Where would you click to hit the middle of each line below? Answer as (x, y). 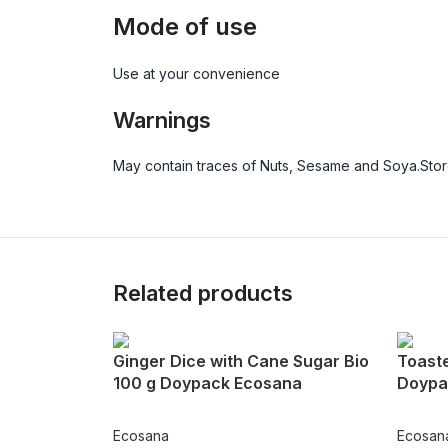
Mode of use (184, 27)
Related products (202, 293)
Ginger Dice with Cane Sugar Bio (240, 361)
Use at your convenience (196, 74)
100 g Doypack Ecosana (207, 383)
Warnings (161, 120)
